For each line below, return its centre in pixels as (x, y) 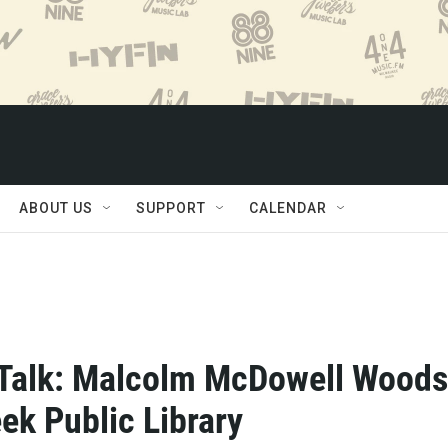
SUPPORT (171, 208)
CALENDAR (288, 208)
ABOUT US (56, 208)
